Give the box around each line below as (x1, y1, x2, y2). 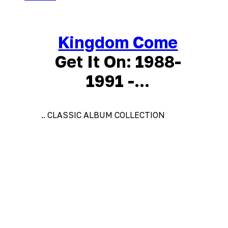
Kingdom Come (58, 33, 178, 52)
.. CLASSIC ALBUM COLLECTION (41, 109, 165, 120)
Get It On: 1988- (54, 52, 181, 72)
